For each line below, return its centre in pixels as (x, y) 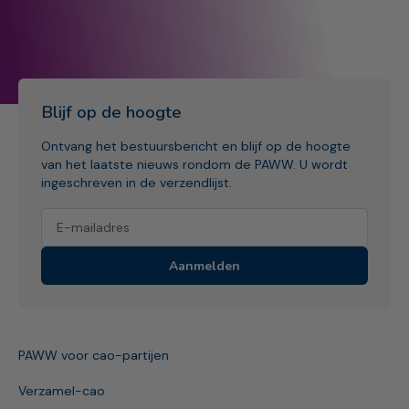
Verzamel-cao (62, 391)
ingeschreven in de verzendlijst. (136, 183)
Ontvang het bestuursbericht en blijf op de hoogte (196, 147)
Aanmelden (204, 266)
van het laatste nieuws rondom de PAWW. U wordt (194, 165)
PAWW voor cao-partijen (94, 355)
